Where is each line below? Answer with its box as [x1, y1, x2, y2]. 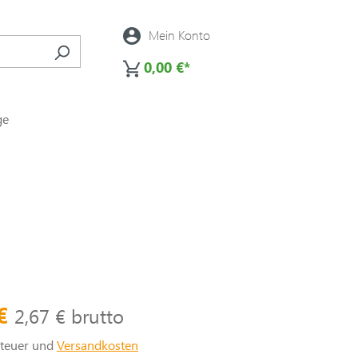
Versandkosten [57, 336, 138, 353]
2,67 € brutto [14, 303, 124, 328]
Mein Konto [149, 26, 210, 43]
